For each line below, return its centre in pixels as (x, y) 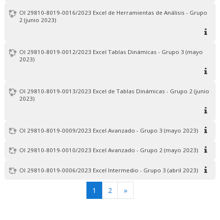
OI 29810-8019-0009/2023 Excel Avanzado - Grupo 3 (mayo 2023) (109, 131)
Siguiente (142, 190)
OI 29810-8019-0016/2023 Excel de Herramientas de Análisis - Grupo (113, 12)
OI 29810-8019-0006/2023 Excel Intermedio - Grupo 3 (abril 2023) (109, 170)
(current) (110, 190)
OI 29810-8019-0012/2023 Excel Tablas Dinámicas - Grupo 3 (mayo (111, 52)
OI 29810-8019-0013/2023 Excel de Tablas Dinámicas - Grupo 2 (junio (114, 91)
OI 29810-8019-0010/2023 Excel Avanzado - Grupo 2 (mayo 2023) (109, 150)
